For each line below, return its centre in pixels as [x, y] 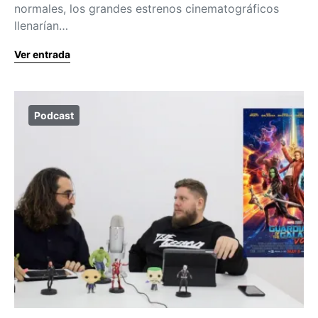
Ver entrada [42, 54]
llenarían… [41, 26]
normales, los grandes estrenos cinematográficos [147, 9]
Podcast [54, 115]
